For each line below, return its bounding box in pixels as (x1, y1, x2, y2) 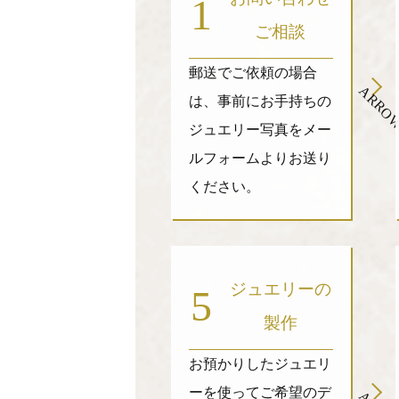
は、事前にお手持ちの (189, 94, 331, 109)
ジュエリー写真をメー (189, 122, 331, 137)
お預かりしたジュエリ (189, 356, 331, 371)
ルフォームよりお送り (189, 151, 331, 166)
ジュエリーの (229, 280, 331, 298)
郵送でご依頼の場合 (189, 65, 317, 80)
